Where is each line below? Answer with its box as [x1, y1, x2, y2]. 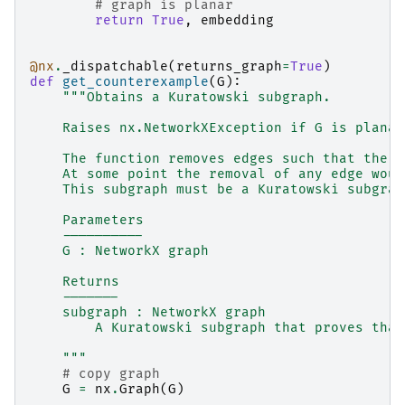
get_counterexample [62, 74, 209, 90]
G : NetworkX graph [30, 243, 209, 259]
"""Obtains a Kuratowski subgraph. [62, 89, 331, 106]
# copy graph [62, 366, 160, 382]
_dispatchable [62, 59, 168, 75]
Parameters [30, 212, 144, 229]
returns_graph [176, 59, 282, 75]
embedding [201, 13, 274, 29]
